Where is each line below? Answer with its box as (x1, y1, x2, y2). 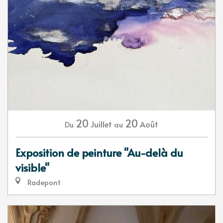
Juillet (91, 118, 112, 129)
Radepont (25, 177, 61, 187)
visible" (15, 159, 49, 175)
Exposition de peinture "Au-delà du (15, 144, 183, 160)
